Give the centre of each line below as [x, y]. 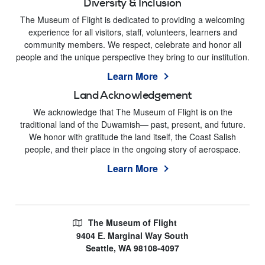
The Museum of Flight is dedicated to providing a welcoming [132, 19]
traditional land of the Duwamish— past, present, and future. [132, 124]
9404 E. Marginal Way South [132, 235]
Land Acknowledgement [132, 95]
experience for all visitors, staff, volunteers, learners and [132, 32]
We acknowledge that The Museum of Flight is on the [132, 112]
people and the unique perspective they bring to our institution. [132, 56]
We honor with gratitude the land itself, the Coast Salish [132, 136]
